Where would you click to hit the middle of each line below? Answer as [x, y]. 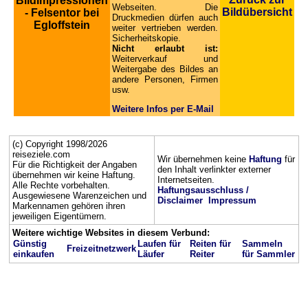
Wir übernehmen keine [203, 159]
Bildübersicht [257, 12]
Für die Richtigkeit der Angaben [75, 165]
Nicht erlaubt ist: [165, 48]
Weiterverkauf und [165, 59]
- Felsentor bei [62, 13]
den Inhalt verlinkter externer [214, 169]
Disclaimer [180, 200]
